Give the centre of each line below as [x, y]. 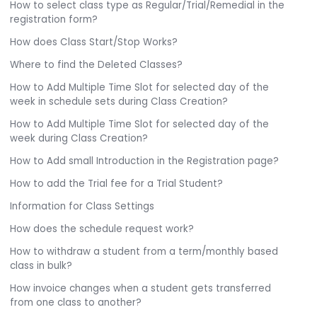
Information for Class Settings [82, 207]
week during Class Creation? [79, 139]
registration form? [54, 20]
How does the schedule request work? [102, 229]
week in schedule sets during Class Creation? [119, 102]
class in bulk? [41, 266]
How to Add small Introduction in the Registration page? [145, 161]
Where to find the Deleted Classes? [97, 65]
